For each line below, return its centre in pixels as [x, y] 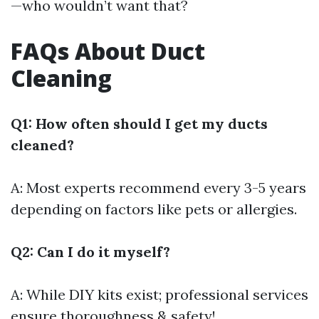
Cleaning [61, 78]
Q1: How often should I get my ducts [139, 124]
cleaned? [42, 145]
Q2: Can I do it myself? [90, 252]
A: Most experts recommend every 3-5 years [158, 188]
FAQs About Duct [108, 51]
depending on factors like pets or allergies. [154, 209]
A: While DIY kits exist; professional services [159, 295]
